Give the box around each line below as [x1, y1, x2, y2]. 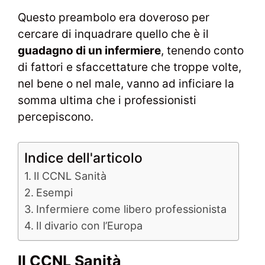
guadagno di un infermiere [18, 43, 161, 57]
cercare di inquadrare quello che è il [18, 27, 209, 41]
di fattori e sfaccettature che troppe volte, [18, 60, 241, 74]
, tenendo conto [161, 43, 244, 57]
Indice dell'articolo [24, 150, 143, 167]
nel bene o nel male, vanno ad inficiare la [18, 76, 234, 91]
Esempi [35, 186, 73, 199]
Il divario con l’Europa [35, 219, 143, 232]
